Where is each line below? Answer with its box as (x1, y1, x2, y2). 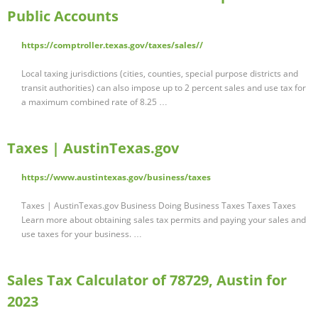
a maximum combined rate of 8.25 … (21, 96, 168, 109)
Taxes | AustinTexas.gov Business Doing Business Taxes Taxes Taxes (21, 199, 296, 212)
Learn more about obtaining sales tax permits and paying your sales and (21, 214, 306, 226)
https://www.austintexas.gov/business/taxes (21, 171, 211, 184)
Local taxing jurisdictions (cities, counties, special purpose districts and (21, 67, 298, 80)
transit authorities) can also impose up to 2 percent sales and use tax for (21, 82, 306, 94)
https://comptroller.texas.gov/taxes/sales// (21, 39, 203, 52)
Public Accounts (7, 6, 119, 26)
